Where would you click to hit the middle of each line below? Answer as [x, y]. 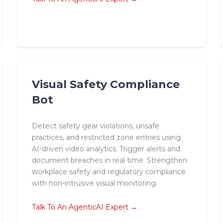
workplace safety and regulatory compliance [109, 172]
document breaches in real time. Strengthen [109, 161]
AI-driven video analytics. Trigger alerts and [106, 149]
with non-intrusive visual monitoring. [94, 183]
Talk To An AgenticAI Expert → [84, 207]
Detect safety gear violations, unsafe [95, 126]
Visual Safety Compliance [106, 84]
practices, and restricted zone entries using [106, 138]
